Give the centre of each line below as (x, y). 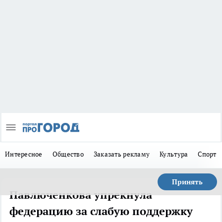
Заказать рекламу (122, 154)
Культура (174, 154)
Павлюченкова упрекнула (81, 195)
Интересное (24, 154)
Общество (68, 154)
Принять (187, 182)
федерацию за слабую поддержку (101, 211)
